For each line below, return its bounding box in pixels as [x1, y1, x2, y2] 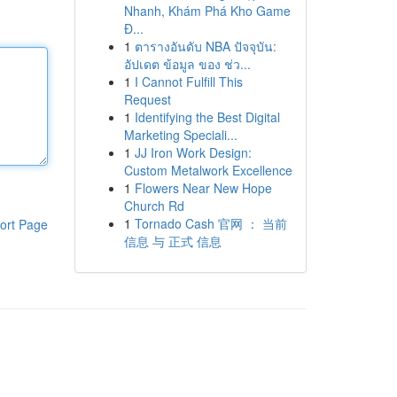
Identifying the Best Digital [134, 108, 280, 126]
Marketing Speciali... [123, 126, 237, 144]
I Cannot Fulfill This [134, 73, 243, 90]
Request [123, 90, 171, 108]
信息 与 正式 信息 [123, 232, 222, 250]
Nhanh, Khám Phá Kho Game [123, 2, 291, 19]
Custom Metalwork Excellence [123, 161, 292, 179]
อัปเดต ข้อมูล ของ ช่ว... [123, 55, 251, 73]
